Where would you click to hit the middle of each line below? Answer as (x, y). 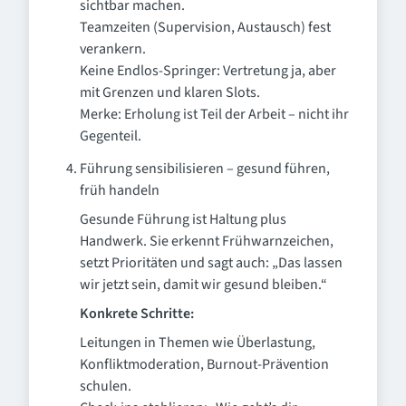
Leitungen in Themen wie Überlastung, (198, 343)
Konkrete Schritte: (137, 314)
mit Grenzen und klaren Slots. (170, 92)
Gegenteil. (111, 136)
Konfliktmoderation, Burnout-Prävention (204, 364)
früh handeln (120, 190)
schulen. (106, 386)
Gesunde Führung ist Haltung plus (183, 219)
